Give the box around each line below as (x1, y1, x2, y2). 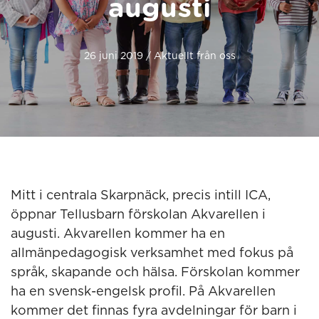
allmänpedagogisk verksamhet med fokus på (11, 247, 293, 260)
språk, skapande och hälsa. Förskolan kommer (11, 266, 300, 279)
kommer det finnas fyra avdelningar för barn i (11, 305, 297, 318)
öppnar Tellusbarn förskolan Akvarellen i (11, 209, 266, 221)
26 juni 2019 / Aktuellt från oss (83, 51, 236, 61)
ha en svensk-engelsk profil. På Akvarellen (11, 286, 276, 298)
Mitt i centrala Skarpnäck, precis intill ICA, (11, 189, 271, 202)
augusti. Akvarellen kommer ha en (11, 228, 225, 241)
